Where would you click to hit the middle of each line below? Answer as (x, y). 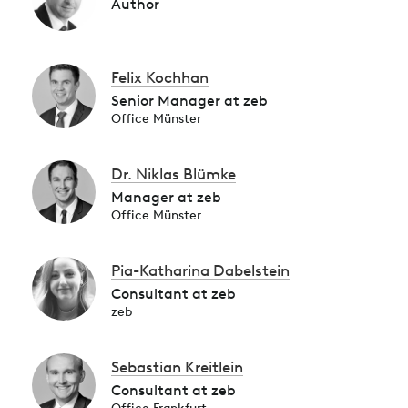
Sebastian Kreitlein (177, 367)
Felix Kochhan (160, 77)
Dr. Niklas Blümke (173, 174)
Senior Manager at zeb (189, 101)
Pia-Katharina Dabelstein (200, 270)
